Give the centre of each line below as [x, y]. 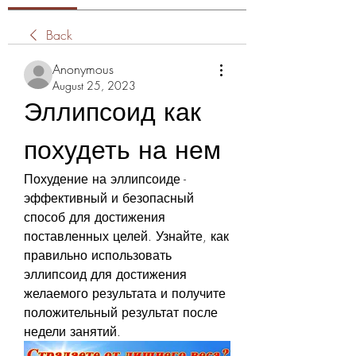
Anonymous [83, 69]
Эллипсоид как [112, 112]
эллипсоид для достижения [105, 274]
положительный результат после [121, 312]
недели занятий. [72, 331]
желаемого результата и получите [125, 293]
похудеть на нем [122, 150]
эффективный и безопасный [109, 198]
